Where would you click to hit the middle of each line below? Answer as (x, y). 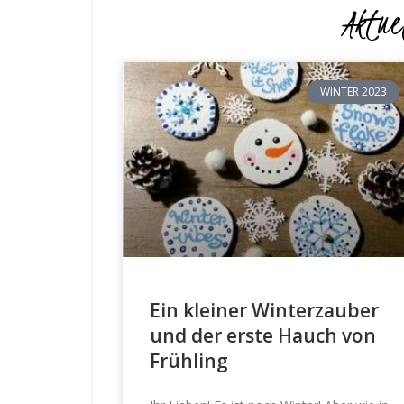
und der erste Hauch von (262, 335)
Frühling (188, 360)
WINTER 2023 (353, 91)
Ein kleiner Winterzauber (264, 310)
